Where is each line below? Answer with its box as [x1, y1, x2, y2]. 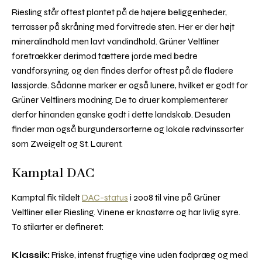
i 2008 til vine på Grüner [128, 191, 220, 203]
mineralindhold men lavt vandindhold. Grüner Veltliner [12, 36, 219, 47]
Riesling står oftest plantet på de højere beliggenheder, [12, 6, 227, 18]
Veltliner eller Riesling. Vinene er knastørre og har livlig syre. [12, 206, 240, 218]
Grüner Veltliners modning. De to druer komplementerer [12, 94, 228, 106]
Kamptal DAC [12, 165, 94, 183]
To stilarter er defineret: [12, 220, 104, 232]
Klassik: [12, 249, 50, 261]
